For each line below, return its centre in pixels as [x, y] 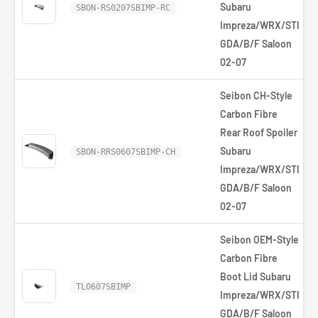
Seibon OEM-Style [259, 240]
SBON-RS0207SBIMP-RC [123, 8]
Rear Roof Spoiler [259, 132]
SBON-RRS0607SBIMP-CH [126, 152]
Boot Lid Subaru [256, 276]
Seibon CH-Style [256, 95]
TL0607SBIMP [103, 287]
